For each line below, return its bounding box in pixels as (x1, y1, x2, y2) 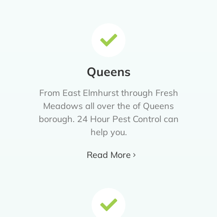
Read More (86, 149, 131, 161)
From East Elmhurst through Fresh (39, 87, 178, 99)
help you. (90, 126, 127, 138)
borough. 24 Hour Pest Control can (38, 113, 179, 125)
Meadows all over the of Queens (43, 100, 174, 112)
